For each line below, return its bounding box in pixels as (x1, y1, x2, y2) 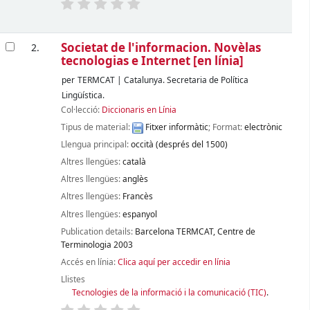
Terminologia (60, 238, 111, 251)
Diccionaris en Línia (101, 103, 176, 116)
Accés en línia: (60, 255, 118, 268)
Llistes (60, 273, 85, 286)
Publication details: (60, 225, 135, 238)
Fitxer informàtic (143, 121, 208, 134)
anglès (122, 173, 148, 186)
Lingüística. (62, 89, 105, 102)
